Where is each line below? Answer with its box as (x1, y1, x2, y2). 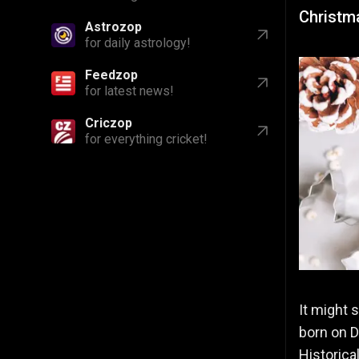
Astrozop (85, 19, 142, 34)
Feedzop (85, 67, 138, 83)
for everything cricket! (85, 131, 208, 147)
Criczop (85, 115, 132, 131)
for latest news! (85, 83, 174, 99)
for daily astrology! (85, 35, 191, 50)
